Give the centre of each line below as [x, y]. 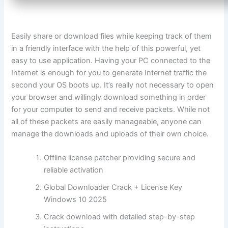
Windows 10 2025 [76, 200]
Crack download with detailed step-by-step [120, 217]
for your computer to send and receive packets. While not [111, 109]
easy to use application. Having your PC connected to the [111, 60]
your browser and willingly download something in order [109, 97]
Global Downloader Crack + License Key [113, 188]
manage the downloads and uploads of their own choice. [110, 134]
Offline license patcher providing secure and [120, 158]
